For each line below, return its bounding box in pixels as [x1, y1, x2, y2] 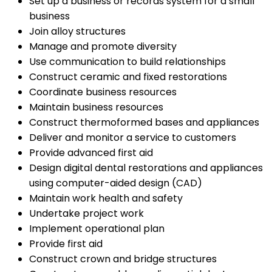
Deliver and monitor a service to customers [29, 130, 236, 144]
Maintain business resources [29, 100, 163, 114]
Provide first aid [29, 236, 103, 251]
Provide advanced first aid [29, 145, 153, 160]
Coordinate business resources [29, 84, 177, 99]
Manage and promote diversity [29, 39, 177, 53]
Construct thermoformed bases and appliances [29, 115, 259, 129]
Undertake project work [29, 206, 144, 220]
